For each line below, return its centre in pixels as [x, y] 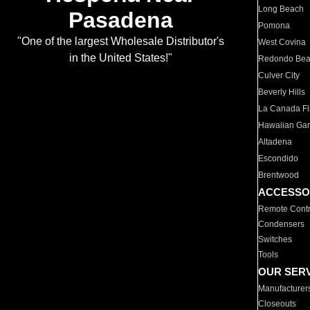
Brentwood [279, 175]
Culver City [279, 75]
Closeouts [277, 304]
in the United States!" [120, 58]
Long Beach [281, 9]
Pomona [274, 26]
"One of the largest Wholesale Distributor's [120, 42]
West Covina [282, 42]
